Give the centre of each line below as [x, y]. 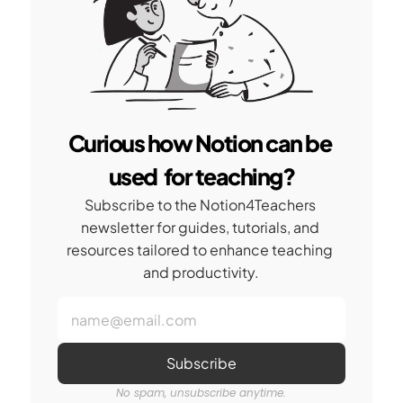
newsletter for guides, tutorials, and [200, 227]
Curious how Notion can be [200, 143]
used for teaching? [201, 176]
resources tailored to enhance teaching [200, 250]
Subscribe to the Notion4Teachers [200, 205]
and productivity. [201, 272]
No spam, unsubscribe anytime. [201, 393]
